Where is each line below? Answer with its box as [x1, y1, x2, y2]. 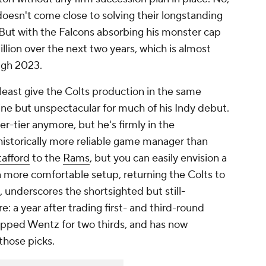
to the [30, 151, 63, 166]
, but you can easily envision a [90, 151, 227, 166]
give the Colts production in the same [24, 85, 201, 99]
